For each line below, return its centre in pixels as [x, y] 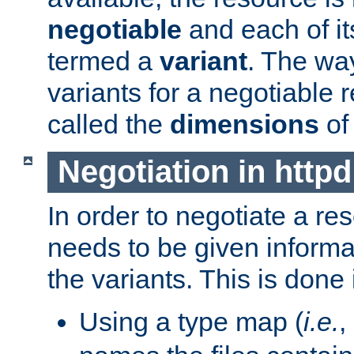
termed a [104, 60]
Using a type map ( [191, 322]
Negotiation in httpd [204, 172]
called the [109, 124]
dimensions [245, 124]
